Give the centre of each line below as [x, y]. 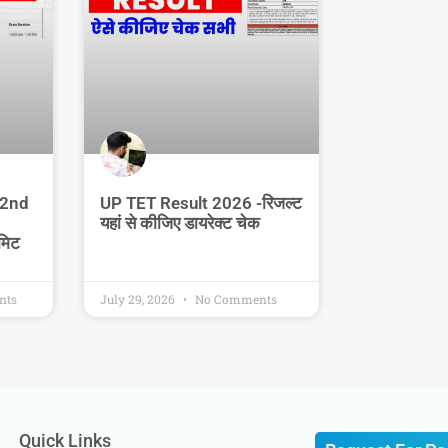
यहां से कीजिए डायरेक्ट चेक [179, 223]
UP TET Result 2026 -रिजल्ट [200, 203]
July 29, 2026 [138, 299]
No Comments [234, 299]
